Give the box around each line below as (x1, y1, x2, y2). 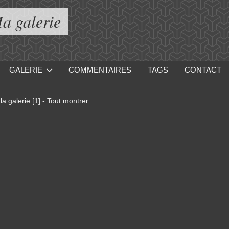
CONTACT (185, 65, 222, 74)
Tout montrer (47, 97, 88, 105)
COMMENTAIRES (68, 65, 132, 74)
